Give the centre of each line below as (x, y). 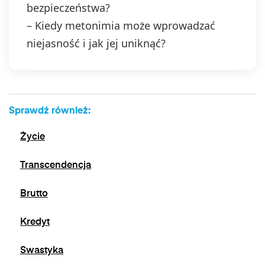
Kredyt (35, 222)
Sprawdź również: (50, 111)
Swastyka (42, 251)
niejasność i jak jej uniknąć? (96, 43)
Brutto (34, 194)
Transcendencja (56, 166)
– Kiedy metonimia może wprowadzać (121, 25)
